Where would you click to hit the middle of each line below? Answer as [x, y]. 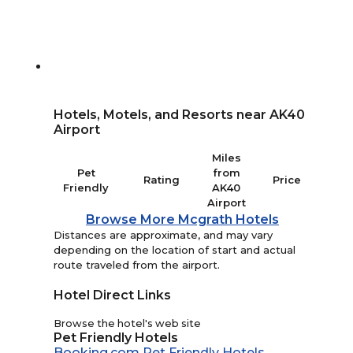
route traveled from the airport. [137, 265]
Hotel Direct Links [113, 295]
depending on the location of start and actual [175, 250]
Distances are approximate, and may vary [163, 235]
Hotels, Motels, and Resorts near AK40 [180, 115]
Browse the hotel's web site [128, 324]
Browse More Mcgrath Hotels [182, 220]
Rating [162, 180]
